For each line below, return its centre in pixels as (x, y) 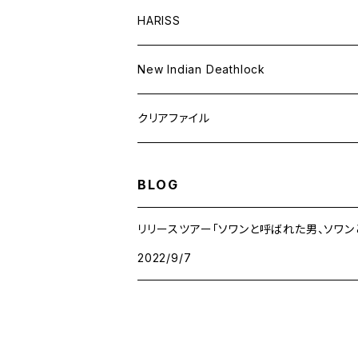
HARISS (159, 20)
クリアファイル (174, 118)
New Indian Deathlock (201, 69)
